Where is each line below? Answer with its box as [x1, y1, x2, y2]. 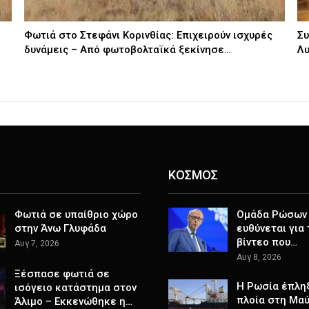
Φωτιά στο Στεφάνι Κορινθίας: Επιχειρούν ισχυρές [24, 29, 273, 42]
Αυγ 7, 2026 [14, 239, 59, 249]
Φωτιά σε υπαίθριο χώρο [14, 208, 138, 221]
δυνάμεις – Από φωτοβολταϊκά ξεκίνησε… [24, 43, 232, 57]
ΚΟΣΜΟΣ [168, 167, 218, 182]
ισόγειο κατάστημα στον [14, 281, 137, 294]
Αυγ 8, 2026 [237, 252, 281, 263]
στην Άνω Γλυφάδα [14, 222, 106, 235]
